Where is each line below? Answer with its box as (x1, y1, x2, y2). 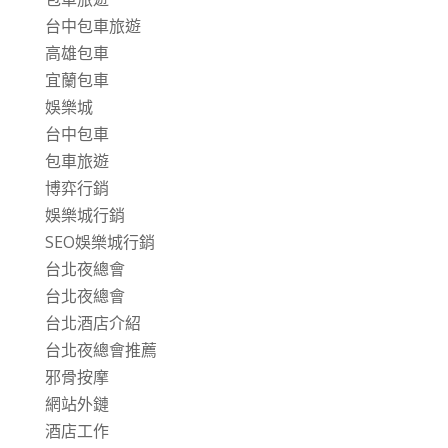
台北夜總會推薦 (44, 339, 157, 361)
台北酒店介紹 (44, 312, 141, 334)
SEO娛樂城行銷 (44, 231, 155, 253)
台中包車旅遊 (44, 15, 141, 37)
